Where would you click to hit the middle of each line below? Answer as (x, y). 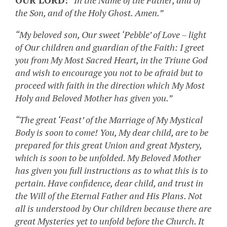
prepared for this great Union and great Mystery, (108, 145)
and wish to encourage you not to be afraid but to (109, 73)
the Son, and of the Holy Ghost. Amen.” (89, 13)
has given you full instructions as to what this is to (111, 171)
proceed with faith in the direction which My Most (110, 85)
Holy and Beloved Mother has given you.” (94, 98)
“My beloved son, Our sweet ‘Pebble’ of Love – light (111, 35)
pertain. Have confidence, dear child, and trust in (109, 183)
